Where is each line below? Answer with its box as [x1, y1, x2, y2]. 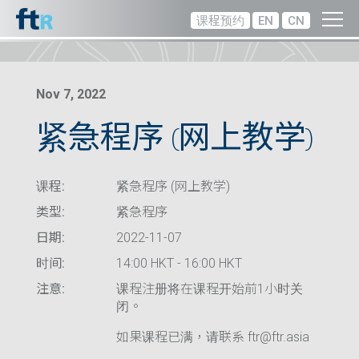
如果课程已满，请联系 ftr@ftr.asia [116, 329, 309, 345]
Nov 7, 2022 [36, 87, 106, 102]
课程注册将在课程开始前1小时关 [116, 281, 303, 296]
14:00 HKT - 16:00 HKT [116, 256, 242, 271]
